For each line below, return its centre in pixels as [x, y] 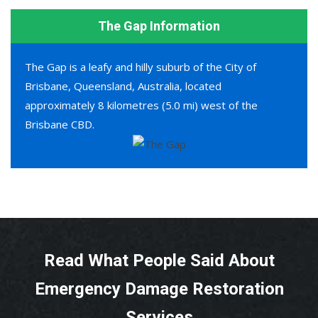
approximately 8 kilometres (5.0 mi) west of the [141, 105]
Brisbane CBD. [60, 124]
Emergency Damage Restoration [159, 289]
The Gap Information [159, 26]
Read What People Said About [159, 261]
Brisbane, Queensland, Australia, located [123, 86]
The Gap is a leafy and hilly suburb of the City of [141, 66]
